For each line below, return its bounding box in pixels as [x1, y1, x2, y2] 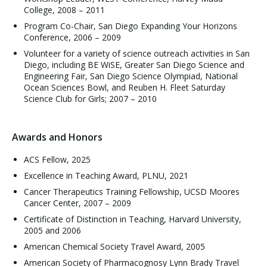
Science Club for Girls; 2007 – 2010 [24, 92, 157, 104]
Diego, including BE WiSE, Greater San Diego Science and [24, 58, 244, 70]
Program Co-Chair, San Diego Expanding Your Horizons [24, 20, 237, 32]
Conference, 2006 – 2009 [24, 31, 121, 43]
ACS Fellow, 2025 [24, 153, 91, 165]
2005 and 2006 [24, 224, 81, 236]
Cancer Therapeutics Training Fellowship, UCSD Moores [24, 185, 240, 197]
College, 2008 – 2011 [24, 4, 105, 15]
